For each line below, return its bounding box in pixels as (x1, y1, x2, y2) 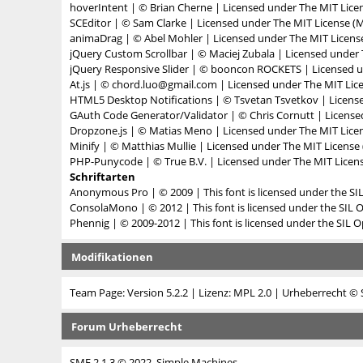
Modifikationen (71, 250, 153, 264)
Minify (70, 139, 100, 153)
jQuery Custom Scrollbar (70, 46, 187, 61)
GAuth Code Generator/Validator (70, 108, 228, 122)
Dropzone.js (70, 123, 127, 138)
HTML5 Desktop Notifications (70, 92, 212, 107)
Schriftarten (70, 169, 135, 184)
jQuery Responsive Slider (70, 62, 189, 76)
